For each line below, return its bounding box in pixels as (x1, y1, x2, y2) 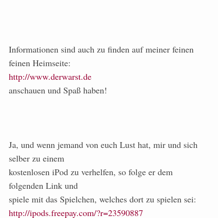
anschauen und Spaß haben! (9, 84, 107, 96)
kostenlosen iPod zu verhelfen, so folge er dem (9, 166, 173, 178)
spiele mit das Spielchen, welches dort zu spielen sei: (9, 193, 196, 205)
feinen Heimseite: (9, 57, 71, 69)
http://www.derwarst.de (9, 71, 91, 83)
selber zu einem (9, 152, 64, 164)
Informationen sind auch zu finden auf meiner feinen (9, 43, 194, 55)
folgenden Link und (9, 180, 78, 192)
